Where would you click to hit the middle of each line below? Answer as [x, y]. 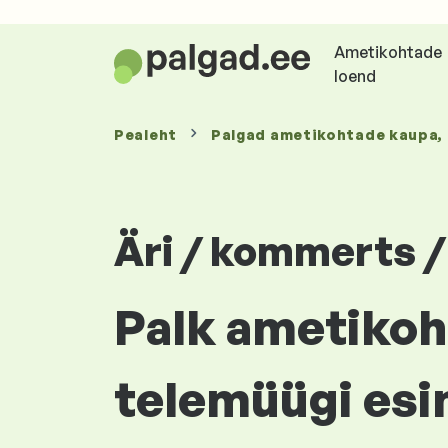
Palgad [240, 134]
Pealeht [145, 134]
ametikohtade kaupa [354, 134]
